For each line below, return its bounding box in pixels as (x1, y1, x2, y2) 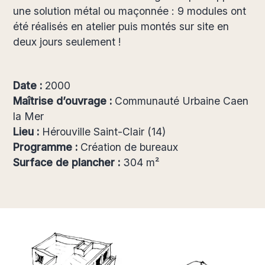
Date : (13, 79, 46, 92)
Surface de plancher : (13, 156, 121, 169)
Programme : (13, 141, 81, 153)
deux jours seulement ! (13, 35, 122, 48)
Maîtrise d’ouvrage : (13, 95, 112, 107)
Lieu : (13, 125, 43, 138)
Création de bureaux (80, 141, 179, 153)
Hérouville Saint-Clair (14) (42, 125, 166, 138)
